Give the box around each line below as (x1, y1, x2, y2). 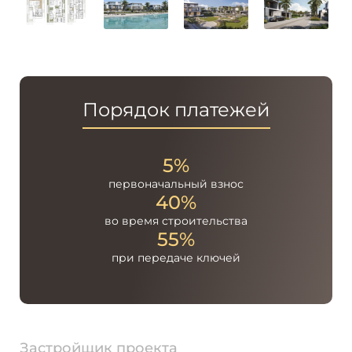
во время (104, 214, 159, 229)
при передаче (112, 251, 193, 266)
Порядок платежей (82, 98, 270, 122)
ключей (193, 251, 240, 266)
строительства (159, 214, 247, 229)
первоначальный (108, 177, 207, 192)
